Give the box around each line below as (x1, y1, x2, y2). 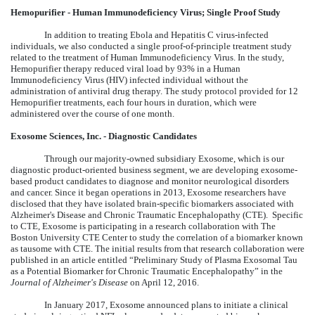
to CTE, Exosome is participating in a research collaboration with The (11, 220, 276, 231)
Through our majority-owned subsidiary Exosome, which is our (44, 153, 284, 164)
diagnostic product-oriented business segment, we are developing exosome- (11, 164, 297, 175)
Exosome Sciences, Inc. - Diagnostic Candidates (11, 130, 197, 141)
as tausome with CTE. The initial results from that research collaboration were (11, 243, 304, 254)
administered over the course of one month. (11, 108, 174, 119)
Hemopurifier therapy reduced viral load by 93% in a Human (11, 63, 240, 74)
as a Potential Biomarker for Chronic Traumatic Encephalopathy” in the (11, 265, 283, 276)
